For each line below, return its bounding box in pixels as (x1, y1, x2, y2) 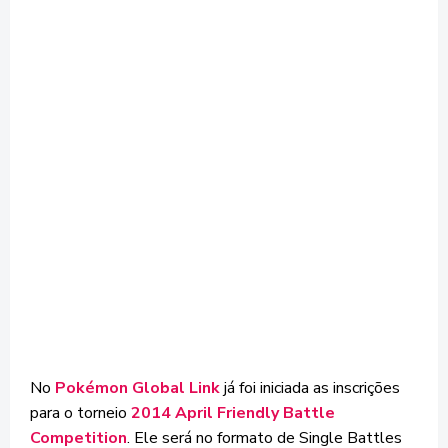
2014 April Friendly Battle (131, 402, 335, 424)
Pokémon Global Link (55, 377, 220, 399)
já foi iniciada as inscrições (220, 377, 400, 399)
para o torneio (30, 402, 131, 424)
